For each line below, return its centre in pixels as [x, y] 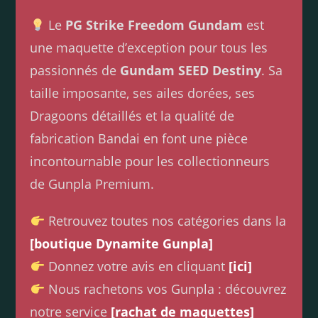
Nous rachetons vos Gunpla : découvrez [165, 289]
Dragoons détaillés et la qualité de [132, 116]
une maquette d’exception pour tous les [149, 48]
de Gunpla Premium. [92, 184]
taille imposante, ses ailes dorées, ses [143, 93]
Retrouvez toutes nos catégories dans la [165, 221]
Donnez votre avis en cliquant [136, 267]
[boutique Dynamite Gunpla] [122, 244]
